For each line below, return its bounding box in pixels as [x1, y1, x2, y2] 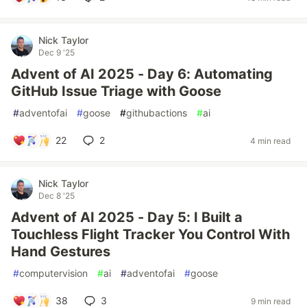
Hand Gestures [11, 243, 110, 260]
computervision [19, 267, 88, 279]
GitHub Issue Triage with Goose [11, 83, 221, 99]
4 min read [250, 135, 291, 146]
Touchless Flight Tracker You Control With [11, 226, 290, 243]
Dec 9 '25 [38, 47, 75, 58]
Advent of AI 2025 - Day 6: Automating [11, 66, 273, 82]
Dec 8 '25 [38, 191, 75, 201]
